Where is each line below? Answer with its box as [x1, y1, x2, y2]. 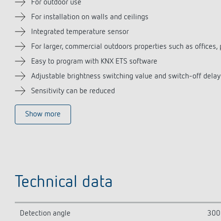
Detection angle [20, 210, 71, 218]
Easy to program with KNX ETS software [31, 58, 157, 66]
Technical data [15, 174, 113, 191]
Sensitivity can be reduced [31, 87, 115, 95]
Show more [25, 110, 61, 118]
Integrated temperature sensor [31, 28, 129, 36]
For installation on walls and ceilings [31, 13, 148, 21]
